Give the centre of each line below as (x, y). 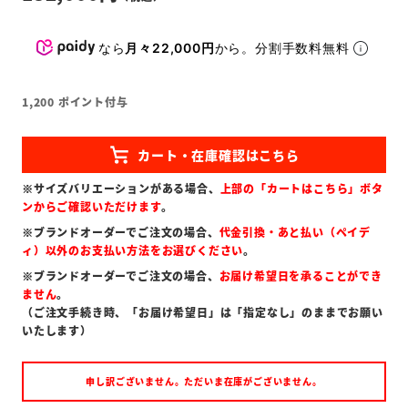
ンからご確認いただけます (92, 207)
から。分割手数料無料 (284, 47)
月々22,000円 (170, 47)
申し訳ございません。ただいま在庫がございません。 (204, 382)
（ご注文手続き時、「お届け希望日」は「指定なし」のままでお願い (203, 312)
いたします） (57, 331)
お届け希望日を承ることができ (301, 276)
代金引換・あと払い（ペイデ (295, 232)
